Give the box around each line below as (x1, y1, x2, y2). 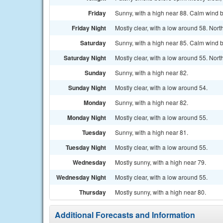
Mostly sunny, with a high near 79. (115, 158, 206, 166)
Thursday (79, 188, 106, 197)
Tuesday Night (66, 143, 106, 152)
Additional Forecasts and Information (55, 209, 195, 221)
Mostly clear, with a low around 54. (115, 83, 208, 92)
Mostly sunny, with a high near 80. (115, 188, 206, 196)
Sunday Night (68, 83, 106, 92)
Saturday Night (64, 53, 106, 62)
